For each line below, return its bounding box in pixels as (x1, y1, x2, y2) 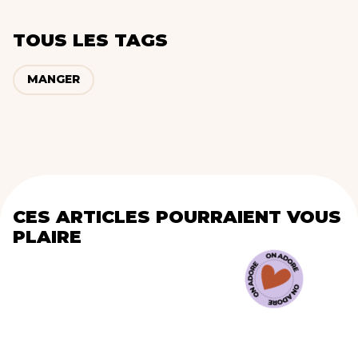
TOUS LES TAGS (13, 29, 168, 51)
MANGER (27, 72, 81, 87)
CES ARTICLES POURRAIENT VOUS (13, 205, 341, 228)
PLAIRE (13, 225, 82, 248)
